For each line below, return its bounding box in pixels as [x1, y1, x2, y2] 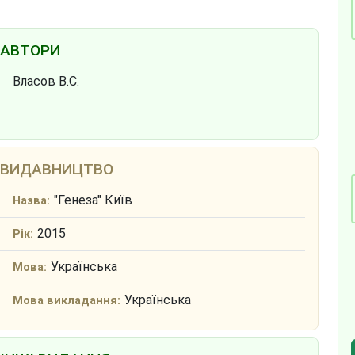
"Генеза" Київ [53, 193, 132, 208]
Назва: [12, 194, 50, 208]
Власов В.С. [12, 74, 79, 90]
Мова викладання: [12, 294, 120, 308]
